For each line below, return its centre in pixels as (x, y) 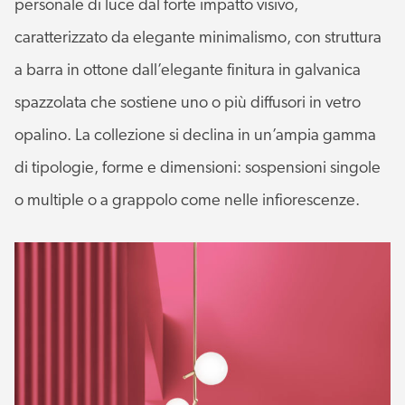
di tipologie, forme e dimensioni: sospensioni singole (198, 168)
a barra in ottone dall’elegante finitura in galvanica (188, 71)
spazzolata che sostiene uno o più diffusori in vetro (188, 103)
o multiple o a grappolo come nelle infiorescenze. (187, 201)
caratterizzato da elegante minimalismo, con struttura (198, 38)
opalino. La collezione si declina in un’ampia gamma (195, 136)
